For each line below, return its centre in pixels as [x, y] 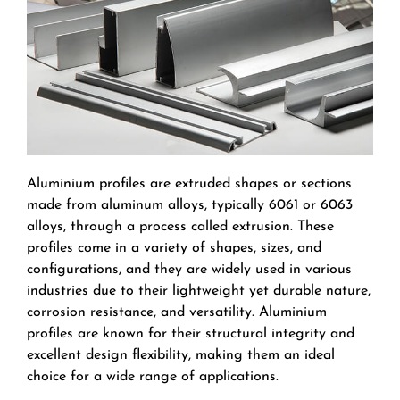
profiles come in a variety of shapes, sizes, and [174, 248]
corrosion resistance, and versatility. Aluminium [177, 312]
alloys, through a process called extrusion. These [180, 226]
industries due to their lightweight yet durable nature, [199, 291]
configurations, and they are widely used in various [189, 269]
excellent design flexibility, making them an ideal [181, 355]
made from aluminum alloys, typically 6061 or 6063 [190, 205]
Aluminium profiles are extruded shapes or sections [189, 183]
